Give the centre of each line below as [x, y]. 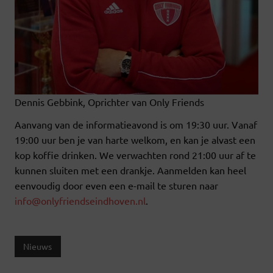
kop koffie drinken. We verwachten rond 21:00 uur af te [135, 154]
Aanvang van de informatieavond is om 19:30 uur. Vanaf [136, 124]
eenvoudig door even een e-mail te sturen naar [116, 185]
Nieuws [38, 246]
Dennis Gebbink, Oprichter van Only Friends [109, 101]
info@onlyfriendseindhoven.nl [80, 200]
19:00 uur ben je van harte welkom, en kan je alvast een [135, 139]
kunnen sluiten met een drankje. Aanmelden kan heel [130, 170]
